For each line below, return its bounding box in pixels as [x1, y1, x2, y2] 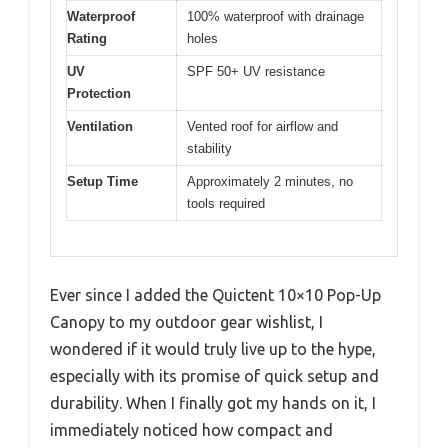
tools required [187, 196, 265, 212]
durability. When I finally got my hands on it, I [50, 393, 376, 412]
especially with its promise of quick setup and [50, 366, 379, 385]
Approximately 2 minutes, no [187, 174, 353, 190]
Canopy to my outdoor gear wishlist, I [50, 312, 323, 331]
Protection [67, 86, 131, 102]
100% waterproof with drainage [187, 9, 364, 25]
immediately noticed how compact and [50, 420, 333, 439]
